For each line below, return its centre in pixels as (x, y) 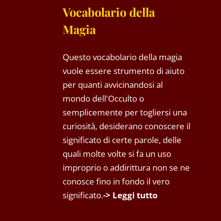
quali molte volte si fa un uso (117, 154)
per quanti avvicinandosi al (113, 85)
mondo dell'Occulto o (103, 99)
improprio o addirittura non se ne (126, 168)
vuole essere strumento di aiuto (124, 71)
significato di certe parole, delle (122, 140)
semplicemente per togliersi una (125, 112)
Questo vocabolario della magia (122, 57)
